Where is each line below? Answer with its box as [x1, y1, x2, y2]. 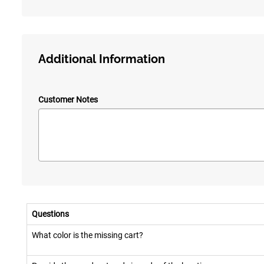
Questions [32, 209, 69, 219]
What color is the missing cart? [32, 230, 143, 240]
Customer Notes [38, 95, 98, 105]
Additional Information [38, 52, 165, 67]
